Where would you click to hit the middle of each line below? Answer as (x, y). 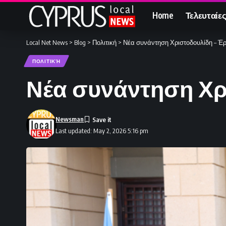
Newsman (70, 119)
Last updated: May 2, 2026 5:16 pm (102, 130)
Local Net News (47, 42)
